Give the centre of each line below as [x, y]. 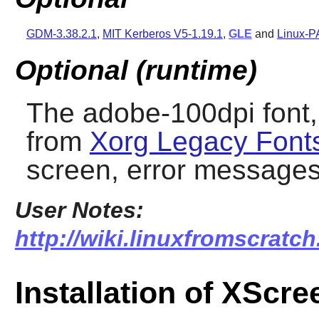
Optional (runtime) [136, 70]
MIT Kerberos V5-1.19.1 [162, 34]
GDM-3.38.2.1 [61, 34]
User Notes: [79, 210]
